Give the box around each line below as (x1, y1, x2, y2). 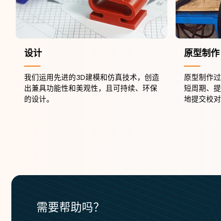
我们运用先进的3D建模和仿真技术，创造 (24, 72, 159, 83)
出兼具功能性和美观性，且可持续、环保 (24, 83, 157, 94)
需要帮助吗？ (36, 199, 105, 216)
